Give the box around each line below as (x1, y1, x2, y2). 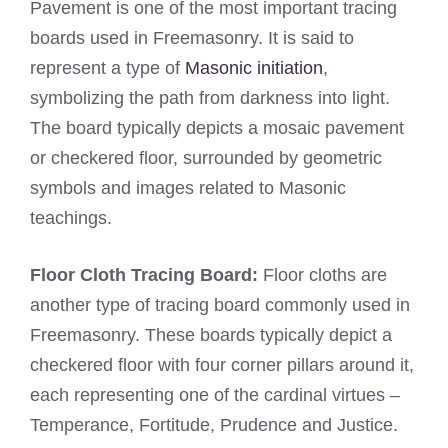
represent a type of (30, 58, 185, 79)
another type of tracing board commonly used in (30, 295, 410, 316)
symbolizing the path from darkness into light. (30, 88, 390, 109)
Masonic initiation (185, 58, 323, 79)
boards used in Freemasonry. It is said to (30, 28, 354, 49)
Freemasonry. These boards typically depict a (30, 325, 392, 346)
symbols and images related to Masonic (30, 178, 346, 199)
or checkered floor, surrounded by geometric (30, 148, 382, 169)
